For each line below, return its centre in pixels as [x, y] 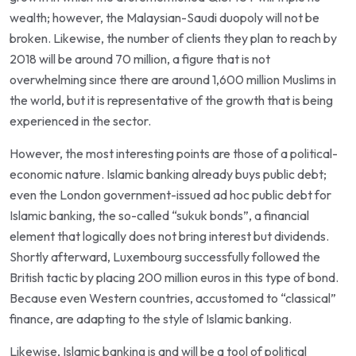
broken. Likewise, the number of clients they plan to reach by [173, 38]
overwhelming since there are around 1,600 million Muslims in [173, 79]
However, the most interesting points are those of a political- [174, 153]
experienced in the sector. [80, 120]
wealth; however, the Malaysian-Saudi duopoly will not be [164, 17]
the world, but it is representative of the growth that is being [171, 100]
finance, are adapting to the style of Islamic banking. [151, 318]
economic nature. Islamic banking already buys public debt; [168, 174]
